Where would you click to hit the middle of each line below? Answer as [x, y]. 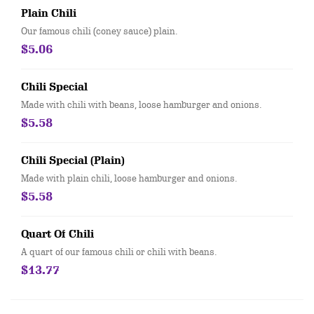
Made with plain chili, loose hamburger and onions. [129, 178]
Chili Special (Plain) [73, 161]
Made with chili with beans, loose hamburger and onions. [141, 104]
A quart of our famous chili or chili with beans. [119, 252]
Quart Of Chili [57, 234]
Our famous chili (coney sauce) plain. [99, 31]
